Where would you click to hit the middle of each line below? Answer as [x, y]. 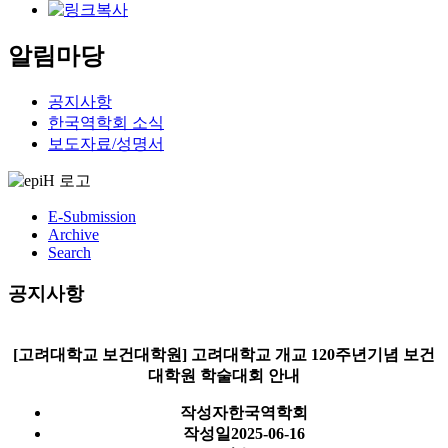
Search [69, 253]
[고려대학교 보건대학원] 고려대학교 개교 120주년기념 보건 [224, 354]
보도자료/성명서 [106, 144]
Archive [73, 235]
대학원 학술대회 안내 [224, 375]
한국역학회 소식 [106, 123]
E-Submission [92, 217]
